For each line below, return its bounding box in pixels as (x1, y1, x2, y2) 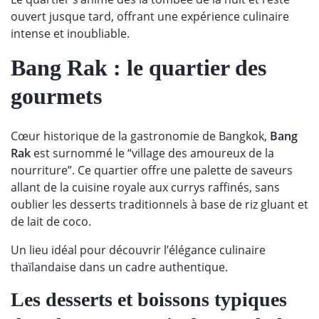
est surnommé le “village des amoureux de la (31, 145, 274, 162)
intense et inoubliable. (11, 26, 132, 42)
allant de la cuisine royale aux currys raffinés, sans (11, 179, 280, 196)
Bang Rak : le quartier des (11, 55, 266, 81)
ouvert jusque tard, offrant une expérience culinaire (11, 9, 289, 25)
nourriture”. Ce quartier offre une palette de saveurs (11, 162, 293, 179)
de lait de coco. (11, 214, 94, 230)
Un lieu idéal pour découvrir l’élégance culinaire (11, 242, 266, 258)
